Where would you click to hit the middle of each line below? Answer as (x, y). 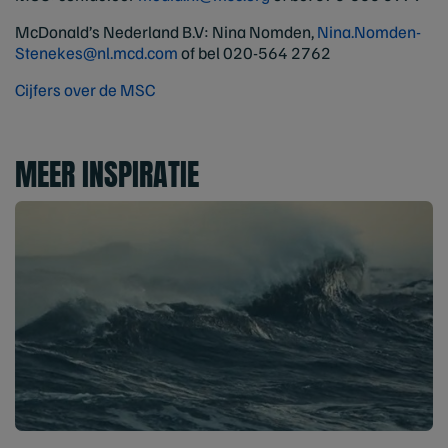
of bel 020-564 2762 (254, 52)
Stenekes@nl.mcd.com (96, 52)
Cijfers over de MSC (85, 89)
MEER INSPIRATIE (107, 174)
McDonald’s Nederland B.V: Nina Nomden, (166, 31)
